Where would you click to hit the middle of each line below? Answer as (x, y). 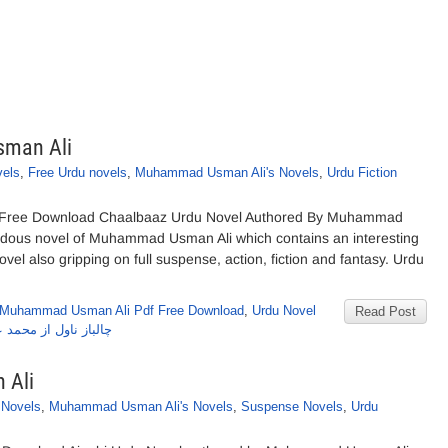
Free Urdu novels (77, 172)
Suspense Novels (292, 406)
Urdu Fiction (362, 172)
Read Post (385, 311)
